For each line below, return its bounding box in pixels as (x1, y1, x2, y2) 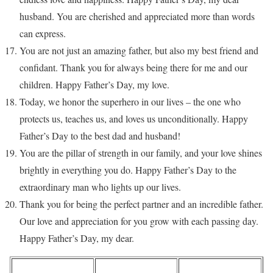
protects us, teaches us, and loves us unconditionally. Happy (19, 112, 248, 125)
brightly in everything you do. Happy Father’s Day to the (19, 163, 236, 176)
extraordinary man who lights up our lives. (19, 180, 181, 193)
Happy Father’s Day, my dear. (19, 231, 134, 244)
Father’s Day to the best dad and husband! (19, 129, 180, 142)
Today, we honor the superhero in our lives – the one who (19, 94, 241, 108)
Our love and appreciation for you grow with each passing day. (19, 214, 258, 227)
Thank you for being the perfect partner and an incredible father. (19, 197, 263, 210)
